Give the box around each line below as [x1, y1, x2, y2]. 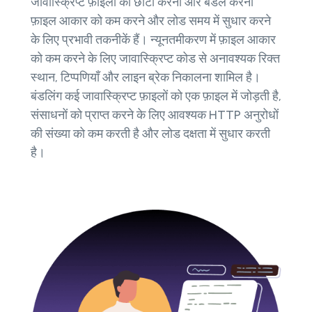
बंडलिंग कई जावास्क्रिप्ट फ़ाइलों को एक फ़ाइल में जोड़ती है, [31, 88, 281, 104]
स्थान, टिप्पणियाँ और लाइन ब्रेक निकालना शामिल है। [31, 70, 260, 86]
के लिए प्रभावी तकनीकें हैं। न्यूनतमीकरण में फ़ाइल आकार [31, 32, 276, 48]
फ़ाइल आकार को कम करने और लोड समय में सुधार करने [31, 13, 271, 29]
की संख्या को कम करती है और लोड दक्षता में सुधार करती [31, 126, 270, 142]
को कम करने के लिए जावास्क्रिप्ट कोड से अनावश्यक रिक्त [31, 51, 280, 67]
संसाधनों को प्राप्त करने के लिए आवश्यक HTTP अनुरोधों [31, 107, 279, 123]
